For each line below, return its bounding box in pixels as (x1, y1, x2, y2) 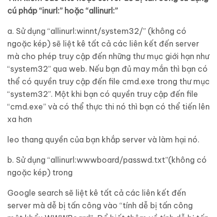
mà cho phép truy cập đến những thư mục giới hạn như (7, 51, 209, 61)
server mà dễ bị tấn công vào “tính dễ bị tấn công (7, 201, 193, 210)
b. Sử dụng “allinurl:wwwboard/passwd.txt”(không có (7, 155, 207, 165)
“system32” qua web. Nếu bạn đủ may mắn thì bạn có (7, 64, 208, 74)
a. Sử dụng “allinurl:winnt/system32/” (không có (7, 26, 186, 36)
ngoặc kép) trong (7, 168, 73, 177)
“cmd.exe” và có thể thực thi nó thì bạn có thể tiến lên (7, 102, 210, 111)
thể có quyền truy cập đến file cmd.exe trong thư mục (7, 77, 210, 86)
